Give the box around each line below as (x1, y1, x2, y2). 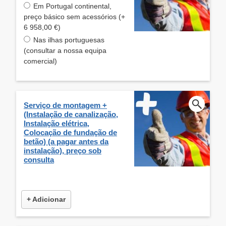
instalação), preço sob (24, 146, 101, 155)
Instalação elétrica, (24, 119, 89, 128)
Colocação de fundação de (24, 128, 117, 137)
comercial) (24, 56, 57, 65)
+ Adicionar (27, 195, 66, 203)
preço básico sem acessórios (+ (24, 12, 125, 21)
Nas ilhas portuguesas (33, 35, 104, 44)
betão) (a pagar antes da (24, 137, 108, 146)
